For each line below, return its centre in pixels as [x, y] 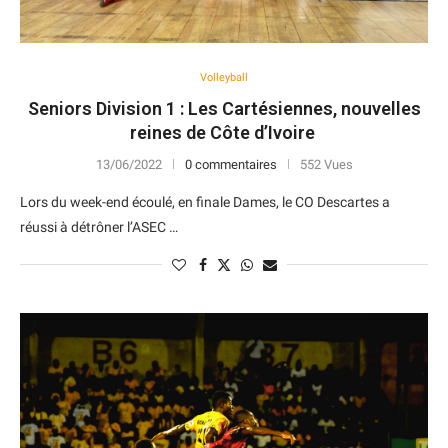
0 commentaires [230, 164]
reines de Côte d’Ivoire [224, 132]
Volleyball [224, 77]
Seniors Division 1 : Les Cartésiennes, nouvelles [224, 108]
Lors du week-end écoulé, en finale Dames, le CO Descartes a [205, 202]
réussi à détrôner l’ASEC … [99, 227]
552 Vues [326, 164]
